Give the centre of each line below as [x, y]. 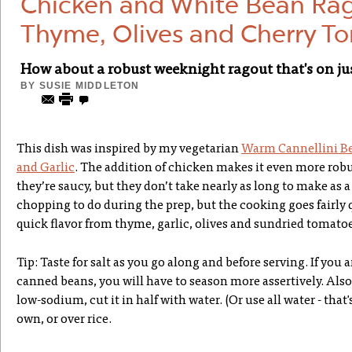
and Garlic [46, 168]
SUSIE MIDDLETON [89, 86]
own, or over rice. [64, 320]
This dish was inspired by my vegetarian [129, 149]
